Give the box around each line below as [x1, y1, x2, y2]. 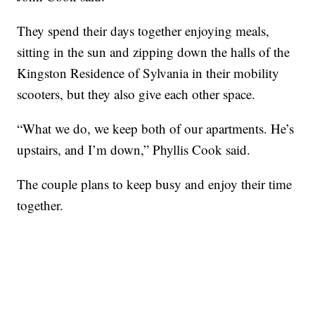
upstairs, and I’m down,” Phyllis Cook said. [17, 141, 251, 159]
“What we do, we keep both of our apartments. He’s [17, 120, 295, 138]
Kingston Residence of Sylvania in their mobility [17, 64, 280, 82]
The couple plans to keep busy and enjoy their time [17, 175, 292, 193]
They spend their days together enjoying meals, [17, 22, 270, 40]
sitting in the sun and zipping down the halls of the [17, 43, 290, 61]
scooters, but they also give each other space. [17, 85, 256, 103]
